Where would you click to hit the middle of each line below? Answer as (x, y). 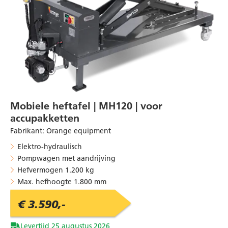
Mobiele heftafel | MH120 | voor (86, 106)
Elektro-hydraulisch (50, 146)
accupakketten (45, 118)
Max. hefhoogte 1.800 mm (62, 181)
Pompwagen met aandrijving (66, 158)
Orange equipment (79, 131)
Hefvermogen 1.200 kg (56, 170)
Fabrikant (26, 131)
